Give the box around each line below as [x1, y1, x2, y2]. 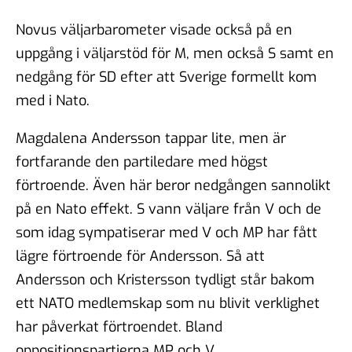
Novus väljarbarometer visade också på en [16, 20, 292, 39]
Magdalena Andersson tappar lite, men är [16, 128, 286, 148]
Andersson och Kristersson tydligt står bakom [16, 269, 314, 289]
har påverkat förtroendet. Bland [16, 317, 222, 336]
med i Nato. [16, 90, 90, 110]
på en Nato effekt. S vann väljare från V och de [16, 199, 321, 218]
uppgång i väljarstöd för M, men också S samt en [16, 43, 334, 63]
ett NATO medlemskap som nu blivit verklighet [16, 293, 320, 313]
